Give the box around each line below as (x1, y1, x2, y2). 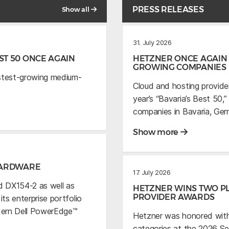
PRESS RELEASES (132, 5, 204, 15)
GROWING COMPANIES (133, 62, 226, 73)
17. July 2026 (133, 169, 171, 177)
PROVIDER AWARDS (133, 192, 215, 202)
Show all (61, 6, 91, 14)
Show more (133, 127, 180, 138)
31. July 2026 (133, 39, 172, 47)
